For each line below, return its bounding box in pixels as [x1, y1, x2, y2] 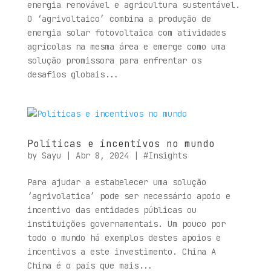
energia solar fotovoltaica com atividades [27, 27, 226, 38]
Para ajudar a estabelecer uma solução [27, 177, 206, 188]
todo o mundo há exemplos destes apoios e [27, 232, 221, 243]
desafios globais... [27, 69, 119, 80]
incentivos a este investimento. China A [27, 246, 216, 257]
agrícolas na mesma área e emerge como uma [27, 41, 226, 52]
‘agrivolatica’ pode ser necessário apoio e [27, 191, 230, 201]
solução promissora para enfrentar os [27, 55, 201, 66]
